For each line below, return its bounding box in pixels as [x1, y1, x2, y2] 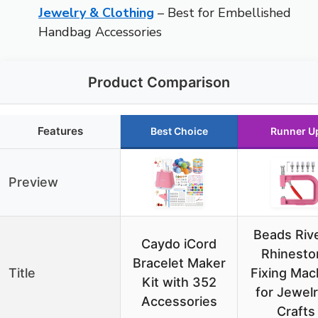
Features [37, 124, 83, 138]
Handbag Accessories [38, 23, 162, 41]
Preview [9, 175, 58, 190]
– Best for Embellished [154, 4, 291, 22]
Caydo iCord [141, 236, 216, 252]
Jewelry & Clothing [38, 4, 154, 22]
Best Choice [150, 125, 208, 138]
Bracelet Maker [132, 256, 226, 271]
